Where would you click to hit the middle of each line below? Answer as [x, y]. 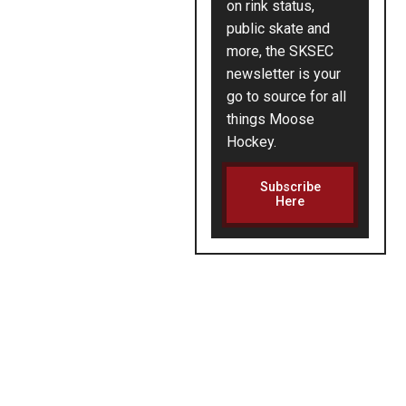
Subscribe [290, 187]
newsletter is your [284, 74]
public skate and [279, 29]
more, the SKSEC [280, 52]
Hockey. [252, 142]
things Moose [271, 120]
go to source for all [287, 97]
